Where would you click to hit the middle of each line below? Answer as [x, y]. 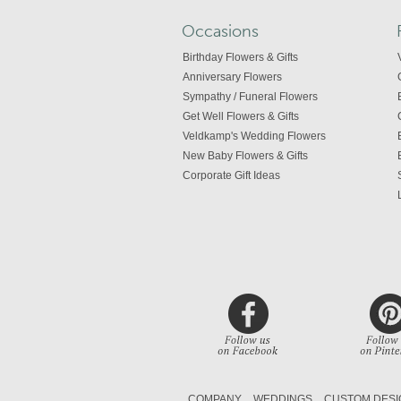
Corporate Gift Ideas [231, 175]
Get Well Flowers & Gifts [241, 116]
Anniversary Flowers [232, 77]
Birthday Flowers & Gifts [240, 57]
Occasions [220, 31]
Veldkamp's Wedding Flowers [254, 136]
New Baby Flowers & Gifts [245, 155]
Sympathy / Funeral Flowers [250, 96]
